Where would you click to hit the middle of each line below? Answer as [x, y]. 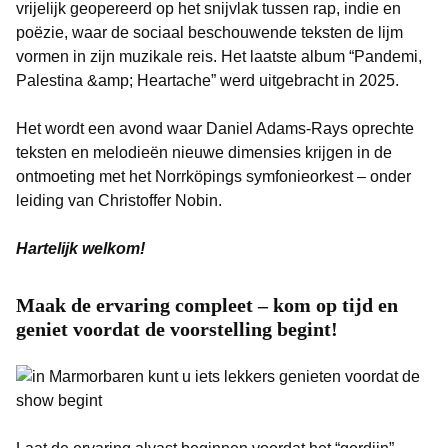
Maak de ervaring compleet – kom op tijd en [207, 305]
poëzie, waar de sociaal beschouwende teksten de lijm [209, 32]
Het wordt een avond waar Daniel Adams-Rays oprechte [215, 128]
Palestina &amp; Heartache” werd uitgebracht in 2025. [207, 80]
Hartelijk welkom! [80, 248]
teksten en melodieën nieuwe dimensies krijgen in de [204, 152]
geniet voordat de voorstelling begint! [177, 329]
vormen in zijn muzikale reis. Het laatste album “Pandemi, [219, 56]
